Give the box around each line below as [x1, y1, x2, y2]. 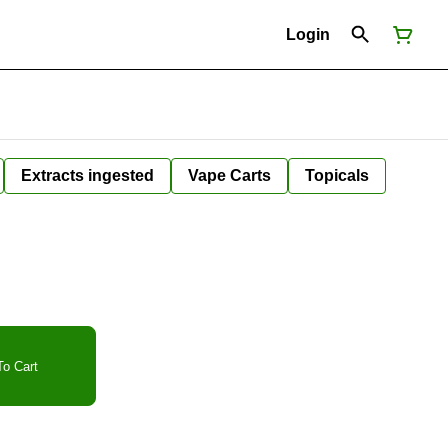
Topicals [305, 167, 369, 184]
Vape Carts [188, 167, 271, 184]
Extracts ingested [21, 167, 154, 184]
